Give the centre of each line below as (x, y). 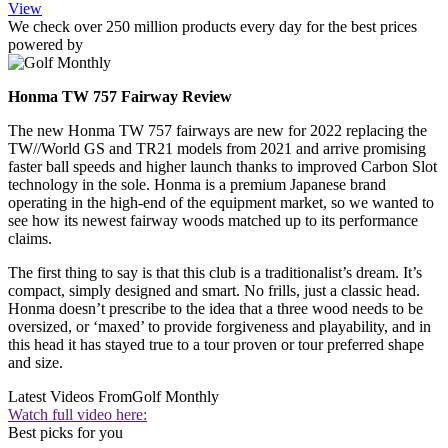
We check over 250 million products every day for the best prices (212, 27)
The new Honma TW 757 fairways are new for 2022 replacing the (217, 131)
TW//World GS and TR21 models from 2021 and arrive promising (217, 149)
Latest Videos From (70, 397)
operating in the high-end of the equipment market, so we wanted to (221, 203)
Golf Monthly (175, 397)
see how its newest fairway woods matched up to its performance (213, 221)
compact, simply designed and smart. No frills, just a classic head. (214, 291)
